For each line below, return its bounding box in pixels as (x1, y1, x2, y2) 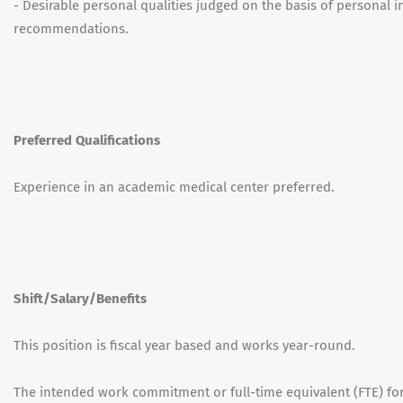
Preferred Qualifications (13, 132, 160, 148)
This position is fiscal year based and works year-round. (13, 337, 355, 354)
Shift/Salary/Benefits (13, 291, 147, 307)
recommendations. (13, 21, 129, 37)
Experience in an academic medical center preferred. (13, 179, 335, 195)
